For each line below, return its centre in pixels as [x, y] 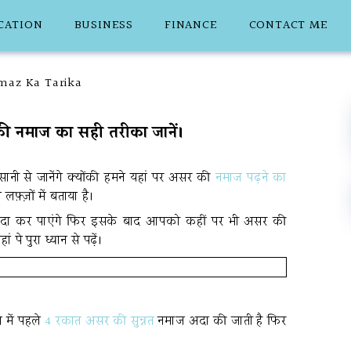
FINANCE [191, 25]
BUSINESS [104, 25]
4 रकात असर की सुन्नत [100, 322]
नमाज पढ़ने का [251, 178]
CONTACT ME [288, 25]
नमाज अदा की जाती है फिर [220, 322]
